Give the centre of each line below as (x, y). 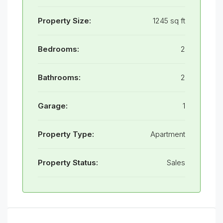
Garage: (53, 106)
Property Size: (64, 21)
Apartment (168, 134)
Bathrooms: (59, 77)
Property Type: (66, 134)
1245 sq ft (169, 21)
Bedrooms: (58, 49)
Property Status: (68, 163)
